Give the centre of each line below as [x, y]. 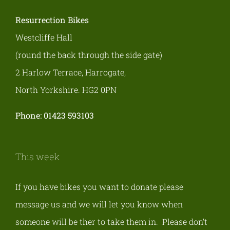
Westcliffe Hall [44, 37]
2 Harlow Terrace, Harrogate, [71, 72]
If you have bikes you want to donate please [99, 186]
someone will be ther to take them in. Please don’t [111, 221]
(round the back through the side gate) [89, 54]
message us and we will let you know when [99, 204]
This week [37, 156]
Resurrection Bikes [52, 20]
